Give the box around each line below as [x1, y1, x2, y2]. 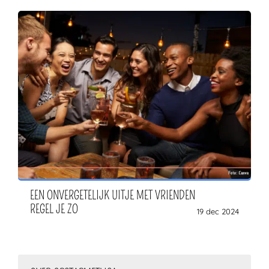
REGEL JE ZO [30, 201, 78, 216]
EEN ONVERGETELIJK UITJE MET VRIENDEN [30, 187, 195, 202]
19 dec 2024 [197, 206, 239, 216]
